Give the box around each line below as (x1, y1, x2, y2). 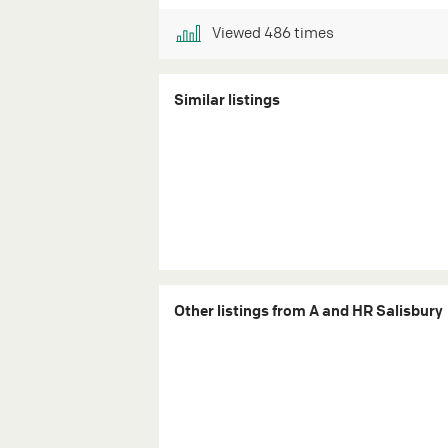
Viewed (209, 21, 264, 42)
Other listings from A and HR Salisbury (174, 299, 443, 320)
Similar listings (174, 88, 280, 109)
